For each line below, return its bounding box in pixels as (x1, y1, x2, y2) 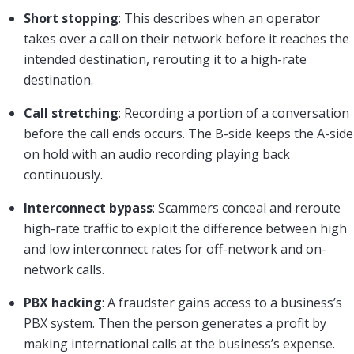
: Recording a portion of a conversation (119, 104, 349, 122)
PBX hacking (24, 293, 102, 311)
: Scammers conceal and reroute (153, 198, 341, 217)
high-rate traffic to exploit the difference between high (24, 219, 347, 237)
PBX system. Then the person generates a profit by (24, 314, 326, 332)
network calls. (24, 260, 104, 278)
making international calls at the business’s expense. (24, 334, 335, 352)
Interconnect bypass (24, 198, 153, 217)
